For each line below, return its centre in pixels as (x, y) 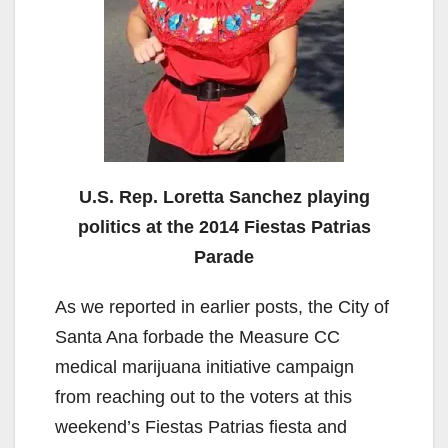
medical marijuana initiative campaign (204, 366)
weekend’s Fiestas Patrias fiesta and (201, 426)
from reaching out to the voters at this (203, 396)
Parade (224, 256)
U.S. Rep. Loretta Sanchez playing (224, 196)
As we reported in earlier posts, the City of (222, 306)
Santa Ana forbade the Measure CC (197, 336)
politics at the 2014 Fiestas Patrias (224, 226)
